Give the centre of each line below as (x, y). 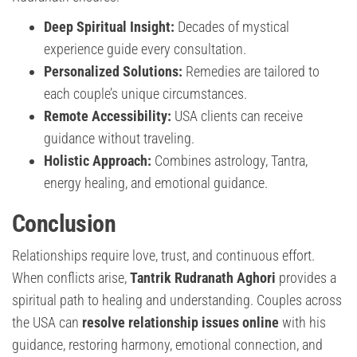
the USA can (47, 322)
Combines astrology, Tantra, (229, 160)
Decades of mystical (232, 26)
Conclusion (64, 223)
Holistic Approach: (98, 160)
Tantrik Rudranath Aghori (203, 277)
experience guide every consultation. (145, 49)
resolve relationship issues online (180, 322)
